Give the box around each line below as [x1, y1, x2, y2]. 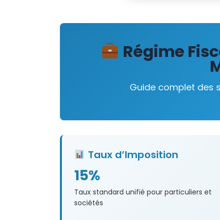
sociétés [74, 198, 103, 208]
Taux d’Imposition [85, 148, 178, 162]
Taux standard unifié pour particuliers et [74, 187, 212, 197]
